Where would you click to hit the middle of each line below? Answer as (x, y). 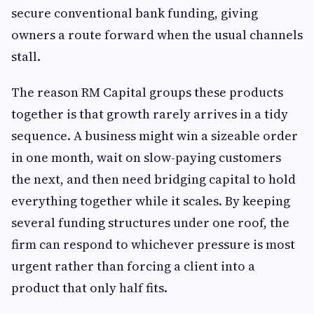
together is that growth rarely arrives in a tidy (150, 114)
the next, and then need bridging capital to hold (153, 179)
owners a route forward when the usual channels (157, 35)
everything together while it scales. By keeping (151, 201)
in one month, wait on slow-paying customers (146, 158)
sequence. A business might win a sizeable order (155, 136)
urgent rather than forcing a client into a (133, 266)
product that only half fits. (89, 288)
